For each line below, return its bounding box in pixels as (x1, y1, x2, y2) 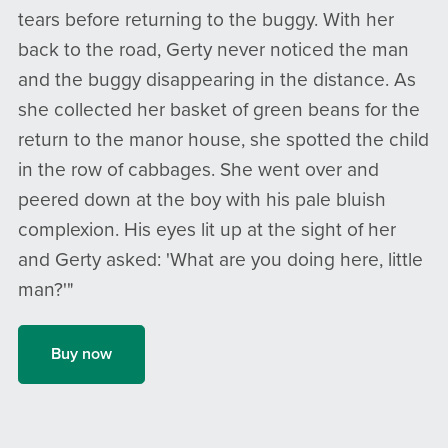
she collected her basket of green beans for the (17, 97, 420, 121)
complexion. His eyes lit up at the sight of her (17, 217, 396, 241)
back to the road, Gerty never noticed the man (17, 37, 409, 61)
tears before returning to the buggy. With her (17, 7, 394, 31)
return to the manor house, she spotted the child (17, 127, 429, 151)
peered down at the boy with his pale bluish (17, 187, 386, 211)
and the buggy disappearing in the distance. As (17, 67, 416, 91)
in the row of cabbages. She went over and (17, 157, 379, 181)
